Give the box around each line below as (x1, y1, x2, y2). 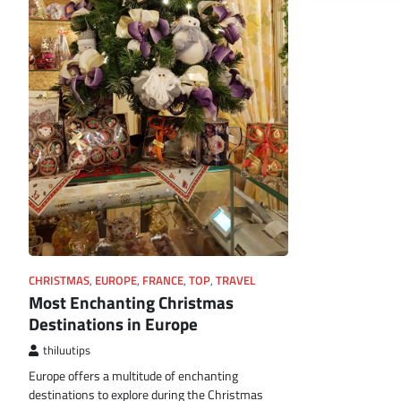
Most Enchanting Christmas (29, 288, 234, 315)
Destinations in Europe (29, 310, 198, 337)
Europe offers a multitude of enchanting (29, 365, 238, 386)
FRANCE (142, 271, 183, 289)
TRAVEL (216, 271, 255, 289)
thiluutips (43, 341, 90, 359)
